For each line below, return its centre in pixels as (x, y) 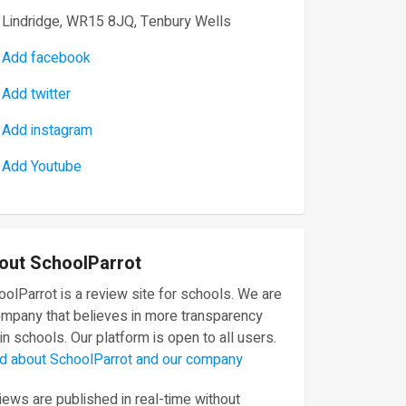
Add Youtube (42, 167)
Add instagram (47, 130)
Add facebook (46, 58)
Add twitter (36, 94)
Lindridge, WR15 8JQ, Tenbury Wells (116, 22)
